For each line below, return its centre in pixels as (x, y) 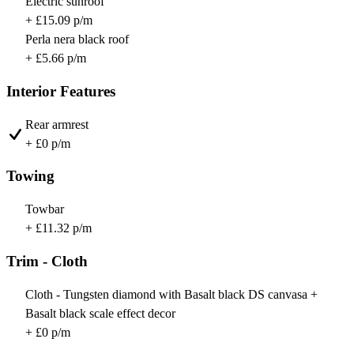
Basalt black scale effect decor (100, 313)
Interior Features (61, 91)
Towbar (45, 209)
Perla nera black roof (77, 40)
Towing (30, 176)
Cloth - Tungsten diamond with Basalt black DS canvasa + (171, 294)
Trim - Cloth (47, 261)
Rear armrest (57, 124)
